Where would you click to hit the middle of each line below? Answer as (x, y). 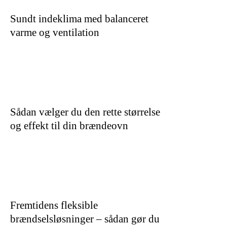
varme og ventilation (55, 32)
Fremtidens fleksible (54, 205)
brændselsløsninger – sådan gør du (85, 219)
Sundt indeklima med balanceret (79, 18)
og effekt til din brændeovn (69, 125)
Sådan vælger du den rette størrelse (85, 112)
